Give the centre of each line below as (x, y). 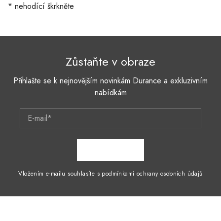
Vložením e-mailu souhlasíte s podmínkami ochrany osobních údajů (110, 174)
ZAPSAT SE (111, 150)
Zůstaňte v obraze (110, 62)
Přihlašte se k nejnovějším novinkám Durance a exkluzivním (110, 81)
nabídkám (110, 93)
